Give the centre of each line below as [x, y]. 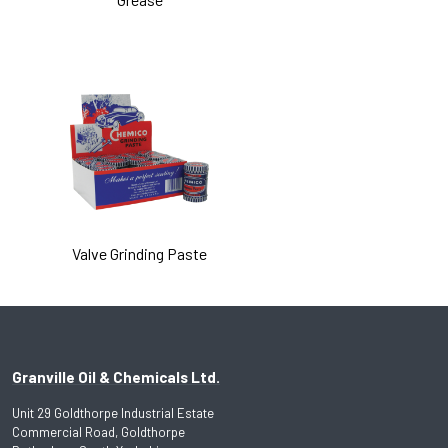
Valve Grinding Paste [140, 254]
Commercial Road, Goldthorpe [98, 432]
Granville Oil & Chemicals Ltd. [116, 377]
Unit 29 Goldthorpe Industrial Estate [113, 413]
